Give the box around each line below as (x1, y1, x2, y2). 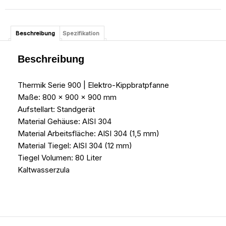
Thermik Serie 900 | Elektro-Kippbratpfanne (18, 80, 169, 90)
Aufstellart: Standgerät (18, 104, 95, 115)
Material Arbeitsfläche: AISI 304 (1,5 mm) (18, 129, 159, 139)
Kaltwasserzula (18, 165, 70, 175)
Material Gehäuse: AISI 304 (18, 117, 111, 127)
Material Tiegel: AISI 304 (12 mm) (18, 141, 132, 151)
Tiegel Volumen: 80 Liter (18, 153, 102, 163)
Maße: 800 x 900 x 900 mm (18, 92, 117, 102)
